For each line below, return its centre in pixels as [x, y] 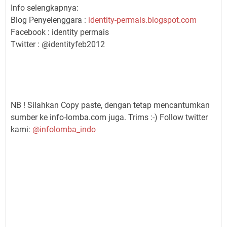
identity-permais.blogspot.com [142, 20]
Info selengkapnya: [45, 8]
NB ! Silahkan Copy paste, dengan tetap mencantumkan [110, 105]
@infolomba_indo [64, 129]
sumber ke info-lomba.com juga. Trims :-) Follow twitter [109, 117]
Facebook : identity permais [60, 32]
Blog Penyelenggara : [49, 20]
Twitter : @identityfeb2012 [58, 44]
